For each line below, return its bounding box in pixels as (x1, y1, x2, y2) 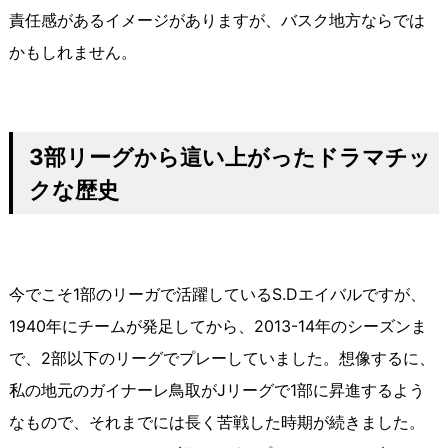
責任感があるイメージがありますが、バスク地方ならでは (8, 10, 425, 31)
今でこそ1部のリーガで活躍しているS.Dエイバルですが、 (8, 284, 426, 305)
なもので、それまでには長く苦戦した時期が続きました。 (8, 412, 425, 433)
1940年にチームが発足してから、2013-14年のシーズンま (8, 316, 427, 337)
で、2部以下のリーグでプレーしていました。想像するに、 (8, 348, 435, 369)
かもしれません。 (8, 42, 137, 63)
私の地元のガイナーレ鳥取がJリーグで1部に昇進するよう (8, 380, 425, 401)
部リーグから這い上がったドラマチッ (43, 143, 431, 171)
